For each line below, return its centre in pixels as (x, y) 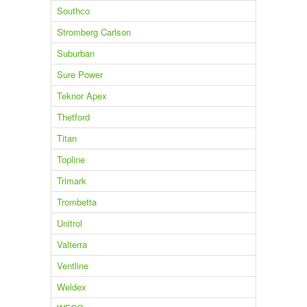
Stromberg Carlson (94, 32)
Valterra (72, 245)
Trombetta (76, 202)
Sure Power (79, 75)
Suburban (75, 53)
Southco (73, 11)
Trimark (71, 181)
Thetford (73, 117)
